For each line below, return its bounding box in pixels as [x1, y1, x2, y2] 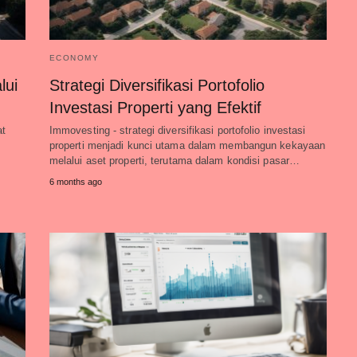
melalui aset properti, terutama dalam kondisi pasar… [49, 155, 300, 167]
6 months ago [49, 177, 102, 186]
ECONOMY [49, 53, 100, 62]
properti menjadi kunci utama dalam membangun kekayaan [49, 139, 326, 151]
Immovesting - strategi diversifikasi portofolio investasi [49, 124, 306, 136]
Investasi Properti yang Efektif [49, 99, 261, 116]
